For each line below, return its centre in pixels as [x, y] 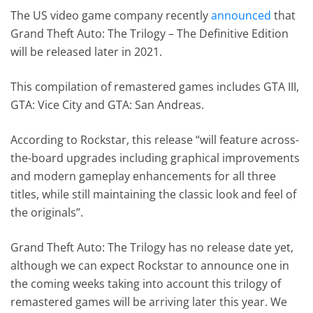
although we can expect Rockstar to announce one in [150, 265]
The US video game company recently [111, 15]
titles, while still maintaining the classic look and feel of [154, 194]
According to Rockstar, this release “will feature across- [155, 139]
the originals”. [47, 212]
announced [241, 15]
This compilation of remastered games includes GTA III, [155, 86]
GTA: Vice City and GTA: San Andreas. [108, 104]
